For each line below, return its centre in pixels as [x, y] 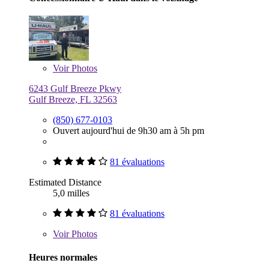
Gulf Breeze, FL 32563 [73, 100]
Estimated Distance [65, 183]
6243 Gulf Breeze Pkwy [75, 89]
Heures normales [63, 258]
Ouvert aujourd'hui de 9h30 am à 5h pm [128, 131]
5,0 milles [71, 193]
